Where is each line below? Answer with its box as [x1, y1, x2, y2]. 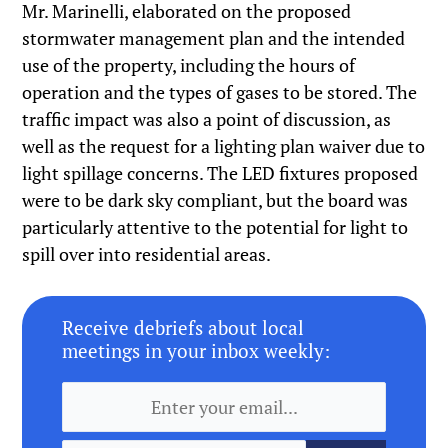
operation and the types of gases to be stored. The [22, 80, 418, 105]
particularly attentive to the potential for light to [22, 215, 409, 240]
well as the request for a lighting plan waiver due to [22, 134, 426, 159]
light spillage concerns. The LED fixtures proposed [22, 161, 419, 186]
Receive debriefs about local [62, 315, 305, 341]
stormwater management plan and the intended [22, 26, 406, 51]
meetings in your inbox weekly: [62, 338, 331, 364]
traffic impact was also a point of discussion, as [22, 107, 392, 132]
